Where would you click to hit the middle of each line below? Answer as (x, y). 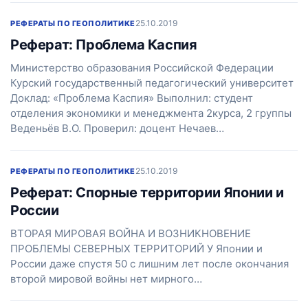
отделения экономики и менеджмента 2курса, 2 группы (151, 113)
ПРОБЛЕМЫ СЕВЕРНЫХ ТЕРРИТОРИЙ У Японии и (136, 249)
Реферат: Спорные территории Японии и (147, 192)
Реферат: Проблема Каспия (104, 45)
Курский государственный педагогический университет (152, 83)
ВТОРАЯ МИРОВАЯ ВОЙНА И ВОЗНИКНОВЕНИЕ (131, 233)
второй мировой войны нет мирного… (106, 279)
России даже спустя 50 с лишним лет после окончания (150, 264)
